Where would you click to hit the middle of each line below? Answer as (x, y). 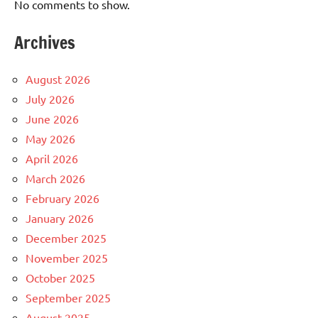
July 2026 (50, 99)
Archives (45, 43)
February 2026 (62, 198)
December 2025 (66, 238)
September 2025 (68, 298)
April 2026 (52, 159)
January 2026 (60, 218)
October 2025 (60, 278)
